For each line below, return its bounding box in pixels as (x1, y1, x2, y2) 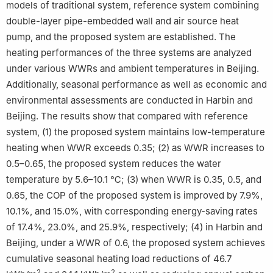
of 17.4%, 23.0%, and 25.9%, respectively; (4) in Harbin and (6, 221, 263, 233)
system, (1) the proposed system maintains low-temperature (6, 126, 265, 138)
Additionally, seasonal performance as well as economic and (6, 79, 267, 91)
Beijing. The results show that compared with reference (6, 110, 248, 122)
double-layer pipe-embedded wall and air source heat (6, 15, 239, 27)
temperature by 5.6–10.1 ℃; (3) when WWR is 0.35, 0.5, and (6, 174, 261, 186)
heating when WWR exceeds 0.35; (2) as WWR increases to (6, 142, 264, 154)
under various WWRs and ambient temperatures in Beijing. (6, 63, 259, 75)
